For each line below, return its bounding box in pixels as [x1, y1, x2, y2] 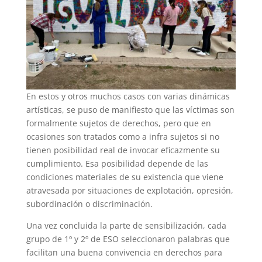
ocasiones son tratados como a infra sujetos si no [26, 130, 219, 142]
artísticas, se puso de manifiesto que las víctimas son [26, 104, 235, 115]
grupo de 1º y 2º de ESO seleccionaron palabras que [26, 233, 230, 244]
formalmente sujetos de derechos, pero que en [26, 117, 211, 129]
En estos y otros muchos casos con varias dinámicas [26, 90, 230, 102]
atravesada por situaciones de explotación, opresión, [26, 184, 233, 196]
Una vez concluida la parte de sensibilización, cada [26, 219, 226, 231]
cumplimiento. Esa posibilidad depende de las [26, 157, 208, 169]
